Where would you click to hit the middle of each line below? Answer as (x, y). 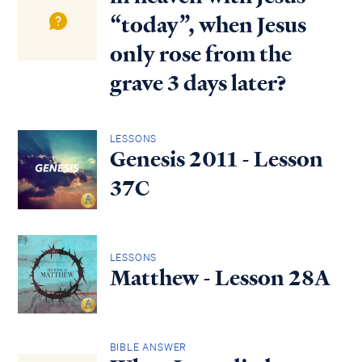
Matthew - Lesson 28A (220, 278)
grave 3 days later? (198, 84)
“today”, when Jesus (208, 25)
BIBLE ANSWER (148, 347)
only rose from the (200, 55)
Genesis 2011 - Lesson (216, 159)
